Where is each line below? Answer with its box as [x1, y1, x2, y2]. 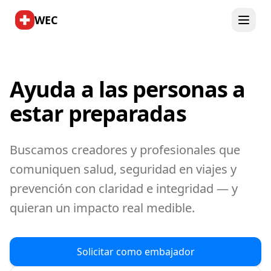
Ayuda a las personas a [10, 74, 246, 104]
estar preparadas [10, 99, 186, 128]
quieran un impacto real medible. [10, 200, 195, 216]
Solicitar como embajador [76, 245, 195, 258]
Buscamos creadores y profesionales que [10, 142, 240, 158]
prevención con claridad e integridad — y [10, 180, 238, 197]
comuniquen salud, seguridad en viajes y [10, 161, 237, 177]
